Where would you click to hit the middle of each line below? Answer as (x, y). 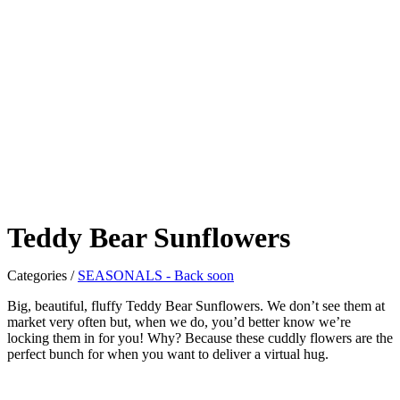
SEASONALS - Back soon (156, 276)
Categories (37, 276)
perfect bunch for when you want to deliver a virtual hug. (168, 354)
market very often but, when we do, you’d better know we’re (179, 322)
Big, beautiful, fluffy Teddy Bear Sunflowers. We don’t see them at (196, 306)
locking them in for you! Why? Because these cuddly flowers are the (200, 338)
